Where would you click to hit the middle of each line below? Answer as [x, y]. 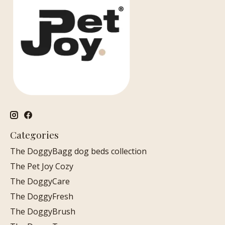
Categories [34, 135]
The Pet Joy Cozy [42, 166]
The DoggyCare [40, 181]
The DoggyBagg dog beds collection [78, 151]
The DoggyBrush [43, 211]
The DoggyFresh [42, 196]
